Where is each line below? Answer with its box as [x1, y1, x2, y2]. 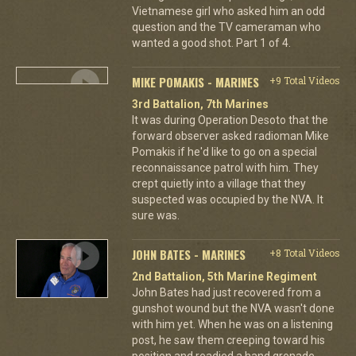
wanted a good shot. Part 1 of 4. [131, 36, 291, 49]
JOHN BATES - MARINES [131, 245, 246, 263]
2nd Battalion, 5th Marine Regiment [131, 269, 317, 283]
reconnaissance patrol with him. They [131, 161, 319, 174]
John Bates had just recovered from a [131, 285, 321, 299]
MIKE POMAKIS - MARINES [131, 72, 259, 91]
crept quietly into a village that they [131, 176, 306, 190]
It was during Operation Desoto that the [131, 113, 328, 126]
